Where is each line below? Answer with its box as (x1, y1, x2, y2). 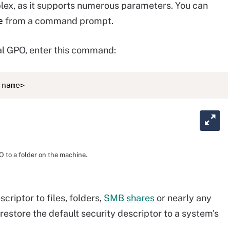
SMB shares (104, 193, 155, 203)
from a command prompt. (3, 15, 113, 26)
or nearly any (155, 193, 212, 203)
